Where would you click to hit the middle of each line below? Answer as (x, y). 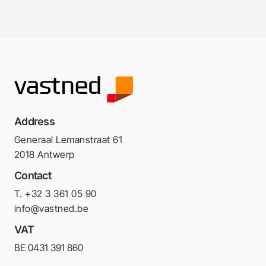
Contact (33, 176)
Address (35, 122)
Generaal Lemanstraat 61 (69, 140)
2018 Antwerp (45, 155)
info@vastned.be (52, 209)
